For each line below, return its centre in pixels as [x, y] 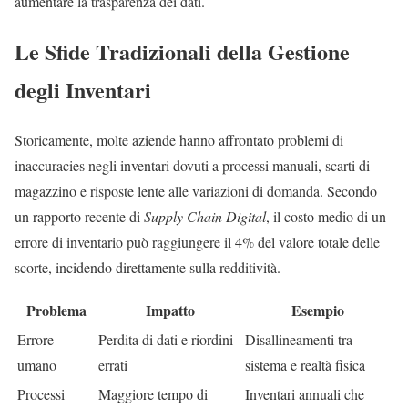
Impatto [170, 310]
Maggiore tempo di [153, 393]
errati [113, 364]
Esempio [318, 310]
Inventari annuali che [305, 393]
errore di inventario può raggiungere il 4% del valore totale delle [197, 241]
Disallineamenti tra [299, 339]
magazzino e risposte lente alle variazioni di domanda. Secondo [196, 190]
